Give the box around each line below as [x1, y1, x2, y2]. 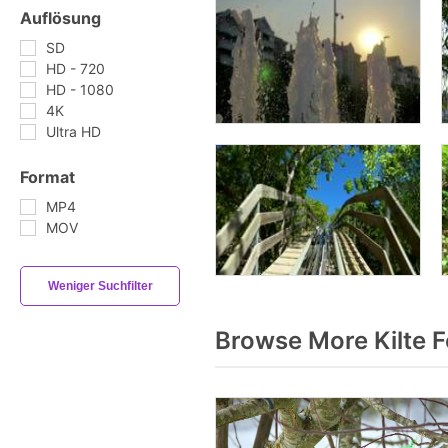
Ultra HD [46, 123, 101, 140]
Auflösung [20, 8, 101, 28]
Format [20, 167, 75, 187]
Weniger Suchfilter [47, 279, 153, 293]
